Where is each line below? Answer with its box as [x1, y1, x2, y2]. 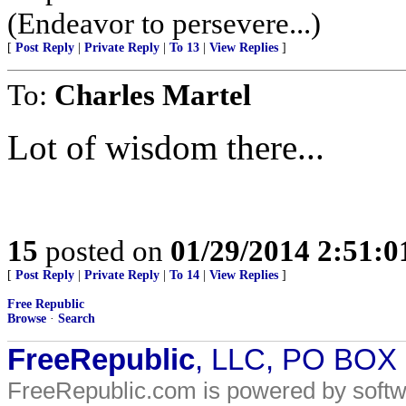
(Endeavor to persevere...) [7, 6, 321, 40]
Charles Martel [54, 78, 251, 111]
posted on [38, 234, 170, 267]
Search [58, 312, 95, 325]
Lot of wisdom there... [7, 128, 324, 167]
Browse [7, 312, 46, 325]
